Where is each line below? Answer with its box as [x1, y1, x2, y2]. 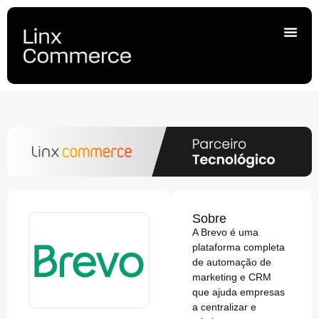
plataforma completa [192, 241, 286, 253]
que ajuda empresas [192, 286, 286, 298]
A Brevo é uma [192, 226, 259, 239]
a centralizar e [192, 301, 257, 313]
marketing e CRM [192, 271, 272, 283]
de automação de [192, 256, 272, 268]
